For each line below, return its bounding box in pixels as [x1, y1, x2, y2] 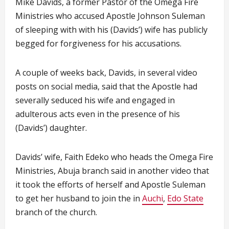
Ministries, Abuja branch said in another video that [15, 165, 209, 176]
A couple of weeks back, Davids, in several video [15, 67, 197, 78]
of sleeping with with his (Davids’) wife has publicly [15, 24, 208, 35]
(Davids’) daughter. [15, 122, 87, 133]
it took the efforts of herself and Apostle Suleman [15, 179, 205, 190]
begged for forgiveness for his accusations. [15, 38, 181, 49]
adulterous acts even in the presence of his [15, 108, 180, 120]
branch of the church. [15, 207, 97, 218]
